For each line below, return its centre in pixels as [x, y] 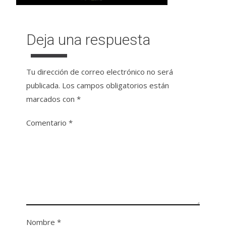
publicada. [43, 85]
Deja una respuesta [89, 40]
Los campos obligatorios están [116, 85]
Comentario [48, 123]
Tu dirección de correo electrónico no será [100, 72]
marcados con [52, 99]
